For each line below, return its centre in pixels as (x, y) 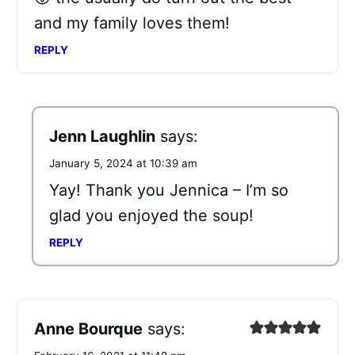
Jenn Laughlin (102, 137)
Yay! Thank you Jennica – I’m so (169, 191)
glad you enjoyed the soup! (151, 216)
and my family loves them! (132, 23)
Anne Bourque (88, 329)
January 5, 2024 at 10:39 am (123, 164)
